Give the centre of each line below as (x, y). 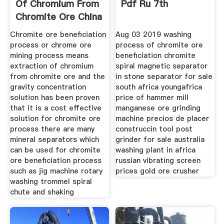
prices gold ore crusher (157, 171)
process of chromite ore (159, 45)
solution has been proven (54, 97)
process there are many (52, 129)
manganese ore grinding (158, 108)
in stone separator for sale (164, 76)
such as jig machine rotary (56, 171)
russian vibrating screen (158, 160)
